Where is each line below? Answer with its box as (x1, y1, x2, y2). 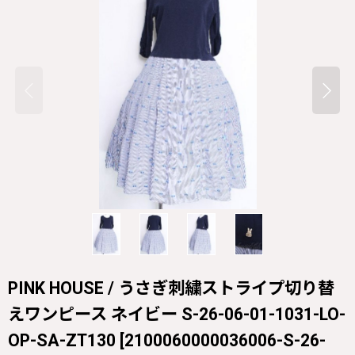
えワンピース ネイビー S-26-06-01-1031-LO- (8, 303, 345, 324)
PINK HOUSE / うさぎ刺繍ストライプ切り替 (8, 277, 334, 298)
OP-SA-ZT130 (8, 330, 116, 350)
